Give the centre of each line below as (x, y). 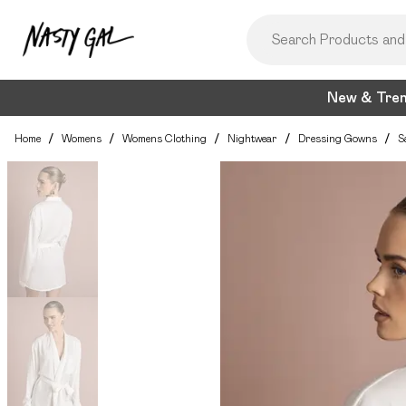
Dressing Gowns (338, 138)
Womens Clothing (164, 138)
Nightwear (252, 138)
